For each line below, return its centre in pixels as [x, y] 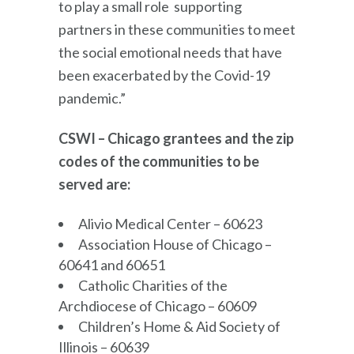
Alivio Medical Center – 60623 [171, 223]
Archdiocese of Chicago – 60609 [158, 305]
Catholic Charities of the [153, 285]
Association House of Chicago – [175, 244]
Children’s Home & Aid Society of [179, 326]
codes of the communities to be [159, 161]
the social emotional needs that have [170, 52]
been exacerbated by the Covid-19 [164, 75]
